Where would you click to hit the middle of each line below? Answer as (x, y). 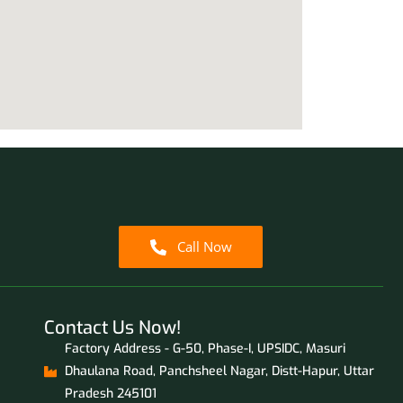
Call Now (204, 247)
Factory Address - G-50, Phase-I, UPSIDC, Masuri (205, 349)
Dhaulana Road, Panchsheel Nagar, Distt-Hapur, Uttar (219, 372)
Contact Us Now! (113, 328)
